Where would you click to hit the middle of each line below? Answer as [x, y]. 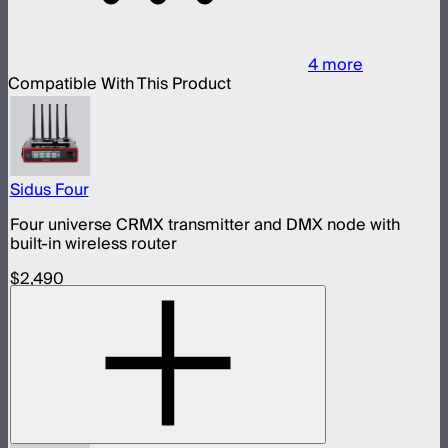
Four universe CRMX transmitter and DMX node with [204, 224]
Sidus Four [49, 189]
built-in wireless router [93, 243]
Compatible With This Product [119, 84]
